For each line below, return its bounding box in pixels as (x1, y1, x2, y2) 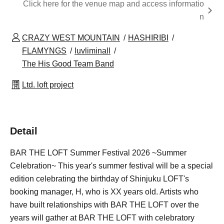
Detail (10, 125, 37, 136)
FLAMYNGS (22, 46, 66, 55)
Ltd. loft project (22, 80, 73, 89)
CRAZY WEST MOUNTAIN (22, 33, 120, 42)
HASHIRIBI (128, 33, 168, 42)
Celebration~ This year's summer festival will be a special (10, 161, 213, 170)
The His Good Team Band (22, 59, 114, 68)
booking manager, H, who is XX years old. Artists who (10, 187, 198, 196)
